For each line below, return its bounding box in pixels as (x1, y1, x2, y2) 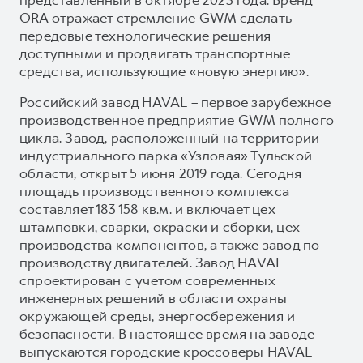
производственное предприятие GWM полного (19, 110, 334, 129)
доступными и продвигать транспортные (19, 44, 291, 62)
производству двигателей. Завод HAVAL (19, 253, 284, 271)
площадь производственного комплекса (19, 181, 290, 200)
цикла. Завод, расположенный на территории (19, 128, 320, 147)
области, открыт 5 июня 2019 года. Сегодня (19, 164, 302, 182)
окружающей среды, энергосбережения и (19, 306, 296, 325)
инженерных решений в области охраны (19, 288, 288, 307)
